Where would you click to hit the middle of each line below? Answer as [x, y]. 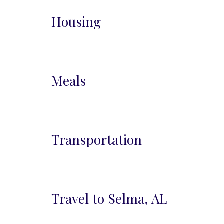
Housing [76, 21]
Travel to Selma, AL [109, 198]
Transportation [96, 139]
